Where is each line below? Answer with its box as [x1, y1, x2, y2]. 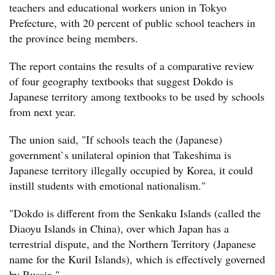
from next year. [9, 104, 76, 119]
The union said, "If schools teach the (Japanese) [9, 132, 222, 147]
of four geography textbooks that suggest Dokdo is [9, 74, 233, 88]
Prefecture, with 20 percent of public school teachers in [9, 15, 255, 30]
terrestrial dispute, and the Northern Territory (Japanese [9, 236, 256, 251]
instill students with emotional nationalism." [9, 178, 206, 193]
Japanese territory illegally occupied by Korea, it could [9, 163, 253, 177]
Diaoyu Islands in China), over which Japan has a [9, 221, 229, 236]
